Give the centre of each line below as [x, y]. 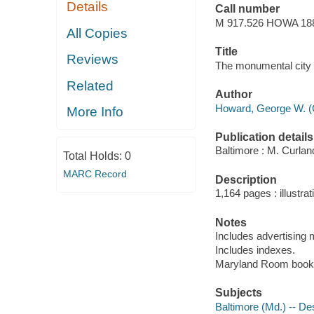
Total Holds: [94, 156]
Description [246, 179]
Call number [247, 9]
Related [90, 86]
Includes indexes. [255, 250]
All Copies [97, 33]
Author [233, 95]
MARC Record [95, 173]
